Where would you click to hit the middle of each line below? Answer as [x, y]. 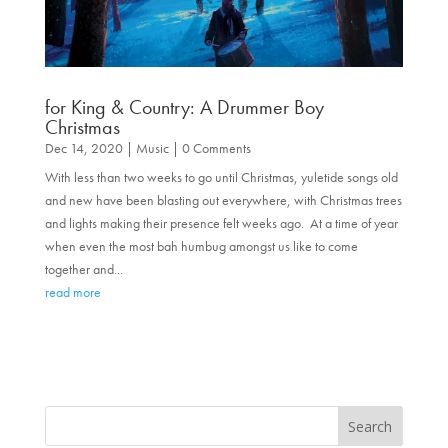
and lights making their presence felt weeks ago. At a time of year [221, 222]
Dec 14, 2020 [83, 147]
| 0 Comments [209, 147]
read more [72, 291]
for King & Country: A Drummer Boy [184, 106]
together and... [83, 268]
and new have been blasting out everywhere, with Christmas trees [223, 199]
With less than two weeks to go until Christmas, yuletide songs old [221, 176]
